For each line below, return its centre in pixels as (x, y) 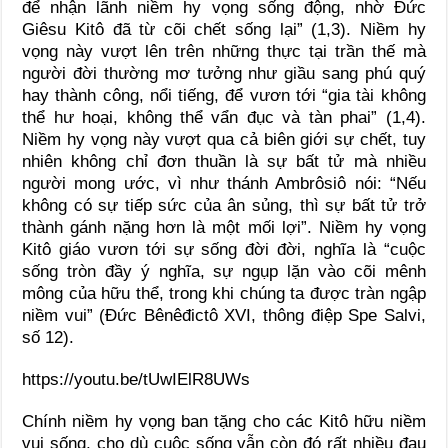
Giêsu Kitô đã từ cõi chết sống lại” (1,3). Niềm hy (224, 29)
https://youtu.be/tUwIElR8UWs (136, 379)
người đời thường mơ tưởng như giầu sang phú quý (224, 73)
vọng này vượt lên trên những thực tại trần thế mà (224, 51)
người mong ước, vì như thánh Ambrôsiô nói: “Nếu (224, 183)
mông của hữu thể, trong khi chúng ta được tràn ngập (224, 293)
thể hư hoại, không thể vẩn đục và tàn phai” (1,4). (224, 117)
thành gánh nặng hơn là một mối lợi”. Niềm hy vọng (224, 227)
